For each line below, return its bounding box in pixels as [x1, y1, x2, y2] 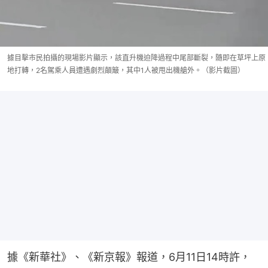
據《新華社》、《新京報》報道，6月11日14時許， [7, 250, 251, 263]
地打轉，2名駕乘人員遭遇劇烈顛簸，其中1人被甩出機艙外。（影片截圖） [7, 65, 245, 75]
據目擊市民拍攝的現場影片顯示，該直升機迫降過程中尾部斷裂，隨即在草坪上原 [7, 53, 266, 62]
